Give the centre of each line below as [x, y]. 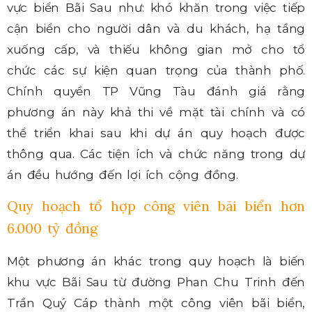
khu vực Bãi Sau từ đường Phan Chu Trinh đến [156, 282]
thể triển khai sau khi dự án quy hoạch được [156, 133]
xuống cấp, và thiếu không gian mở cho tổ [156, 50]
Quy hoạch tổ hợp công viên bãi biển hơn [156, 206]
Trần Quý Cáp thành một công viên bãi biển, [156, 303]
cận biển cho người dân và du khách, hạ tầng [156, 29]
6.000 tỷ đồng [52, 228]
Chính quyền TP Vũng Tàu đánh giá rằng [156, 92]
